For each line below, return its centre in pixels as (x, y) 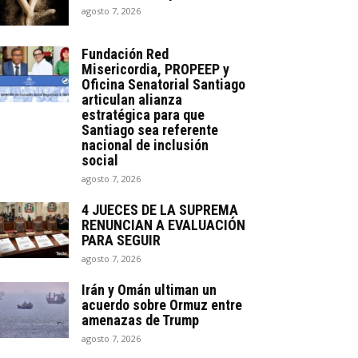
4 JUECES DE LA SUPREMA (160, 209)
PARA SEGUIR (121, 240)
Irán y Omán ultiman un (149, 289)
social (100, 160)
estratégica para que (143, 114)
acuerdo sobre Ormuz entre (162, 304)
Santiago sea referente (150, 129)
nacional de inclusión (145, 145)
